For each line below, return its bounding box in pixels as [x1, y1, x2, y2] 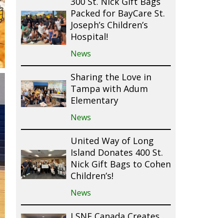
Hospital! [70, 31, 108, 43]
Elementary [70, 95, 118, 107]
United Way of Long [70, 135, 154, 147]
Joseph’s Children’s [70, 19, 148, 32]
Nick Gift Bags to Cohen [70, 159, 171, 171]
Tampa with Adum [70, 83, 148, 95]
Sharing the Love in [70, 72, 151, 84]
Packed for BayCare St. [70, 8, 165, 20]
